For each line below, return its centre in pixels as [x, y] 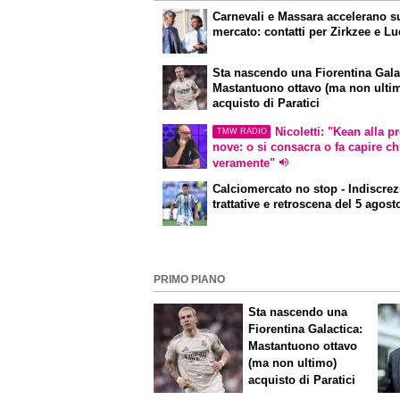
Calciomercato [253, 189]
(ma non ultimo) [293, 363]
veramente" [244, 162]
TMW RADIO [242, 132]
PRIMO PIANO [189, 279]
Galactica [334, 329]
